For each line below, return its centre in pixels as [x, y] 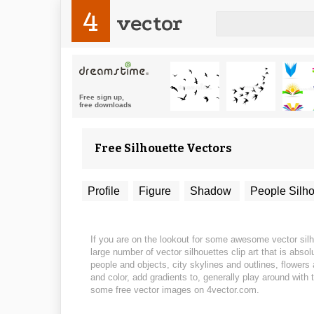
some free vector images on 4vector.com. [175, 290]
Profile [105, 191]
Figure [156, 191]
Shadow [212, 191]
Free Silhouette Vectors [163, 148]
